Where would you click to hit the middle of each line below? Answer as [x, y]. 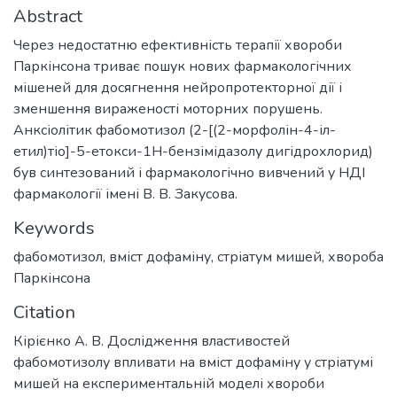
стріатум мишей [269, 257]
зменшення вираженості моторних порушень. [168, 109]
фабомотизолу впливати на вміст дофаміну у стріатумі [193, 363]
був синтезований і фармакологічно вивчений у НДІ [189, 173]
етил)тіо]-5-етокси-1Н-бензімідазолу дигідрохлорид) [193, 152]
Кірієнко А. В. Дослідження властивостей [152, 342]
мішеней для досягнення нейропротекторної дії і [178, 88]
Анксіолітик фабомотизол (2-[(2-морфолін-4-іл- [175, 131]
